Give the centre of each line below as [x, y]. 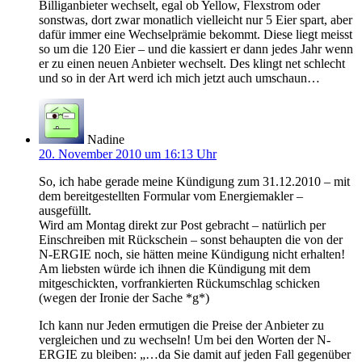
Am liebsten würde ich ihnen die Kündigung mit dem [175, 268]
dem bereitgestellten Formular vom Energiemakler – [171, 196]
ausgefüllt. [65, 210]
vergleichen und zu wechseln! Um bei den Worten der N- [185, 339]
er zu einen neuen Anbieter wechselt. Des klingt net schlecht [192, 63]
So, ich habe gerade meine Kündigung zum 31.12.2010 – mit [194, 181]
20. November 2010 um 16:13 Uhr [128, 154]
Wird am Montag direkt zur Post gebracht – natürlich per [182, 225]
